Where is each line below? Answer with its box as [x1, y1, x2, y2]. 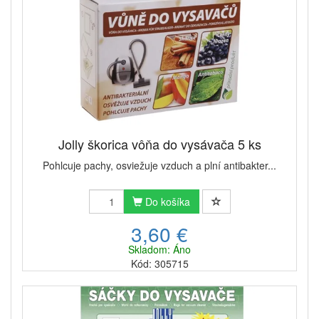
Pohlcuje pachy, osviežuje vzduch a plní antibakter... [43, 158, 276, 173]
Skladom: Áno [128, 242, 191, 257]
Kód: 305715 [130, 256, 189, 271]
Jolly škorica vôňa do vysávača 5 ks [58, 135, 261, 154]
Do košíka [142, 194, 190, 209]
